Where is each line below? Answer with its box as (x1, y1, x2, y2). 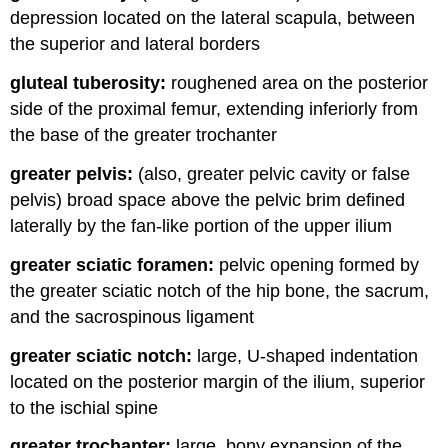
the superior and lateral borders (10, 34, 261, 55)
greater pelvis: (10, 164, 134, 184)
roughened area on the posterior (166, 73, 429, 94)
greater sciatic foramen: (10, 254, 215, 275)
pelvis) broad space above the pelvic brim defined (10, 190, 406, 210)
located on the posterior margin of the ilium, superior (10, 371, 426, 392)
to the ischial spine (10, 397, 159, 418)
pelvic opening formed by (214, 254, 420, 275)
